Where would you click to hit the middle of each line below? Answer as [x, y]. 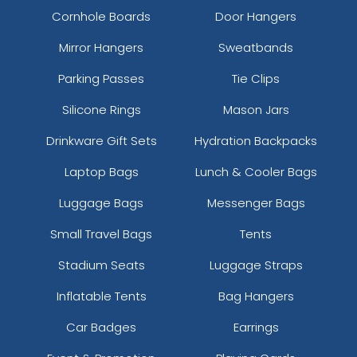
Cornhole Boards [101, 16]
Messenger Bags [256, 202]
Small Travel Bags [101, 233]
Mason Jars [256, 109]
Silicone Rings [101, 109]
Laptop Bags [101, 171]
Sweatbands [256, 47]
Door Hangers [256, 16]
